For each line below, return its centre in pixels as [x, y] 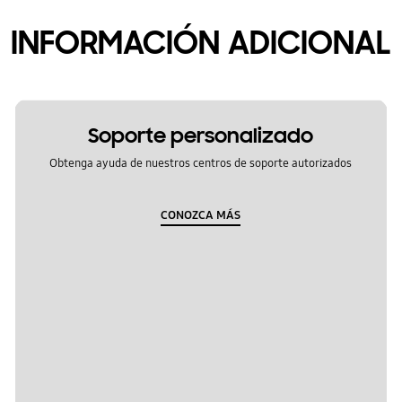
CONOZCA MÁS [201, 215]
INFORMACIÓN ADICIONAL [201, 43]
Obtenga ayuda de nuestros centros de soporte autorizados [201, 163]
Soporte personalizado [201, 136]
